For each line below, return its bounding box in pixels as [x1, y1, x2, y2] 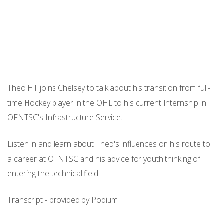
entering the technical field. [7, 167, 100, 179]
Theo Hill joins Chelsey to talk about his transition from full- [7, 82, 210, 93]
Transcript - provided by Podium [7, 194, 118, 205]
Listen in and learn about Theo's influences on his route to [7, 138, 210, 149]
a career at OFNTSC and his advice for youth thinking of [7, 153, 200, 164]
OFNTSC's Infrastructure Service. [7, 111, 122, 123]
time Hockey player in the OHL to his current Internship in [7, 97, 206, 108]
